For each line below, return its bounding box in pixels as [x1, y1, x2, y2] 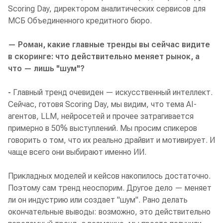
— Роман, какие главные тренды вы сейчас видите [8, 40, 210, 50]
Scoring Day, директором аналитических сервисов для [8, 4, 206, 14]
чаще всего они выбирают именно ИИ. [8, 147, 146, 157]
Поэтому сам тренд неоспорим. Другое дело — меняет [8, 183, 212, 193]
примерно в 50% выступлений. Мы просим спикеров [8, 123, 197, 133]
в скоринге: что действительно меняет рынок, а [8, 52, 200, 62]
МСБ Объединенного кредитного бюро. [8, 16, 152, 26]
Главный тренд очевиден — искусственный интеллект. [13, 88, 213, 98]
